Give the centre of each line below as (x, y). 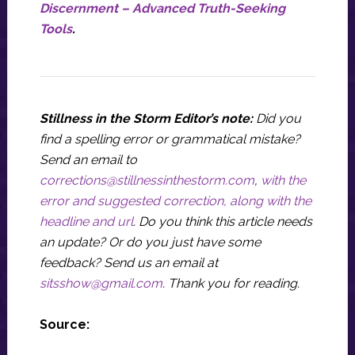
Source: (64, 325)
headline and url (86, 222)
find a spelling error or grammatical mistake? (170, 139)
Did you (278, 119)
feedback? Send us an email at (128, 263)
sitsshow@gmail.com (101, 284)
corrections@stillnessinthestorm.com (147, 181)
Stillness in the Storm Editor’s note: (147, 119)
